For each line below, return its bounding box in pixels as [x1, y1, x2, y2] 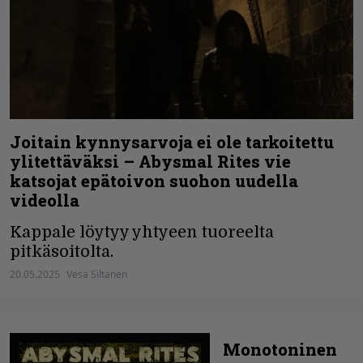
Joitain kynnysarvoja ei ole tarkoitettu [10, 131, 334, 153]
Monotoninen [223, 339, 338, 361]
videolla [10, 190, 79, 211]
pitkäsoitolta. [10, 242, 113, 262]
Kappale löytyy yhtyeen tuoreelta [10, 223, 274, 242]
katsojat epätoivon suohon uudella [10, 170, 298, 192]
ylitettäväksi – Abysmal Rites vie [10, 151, 291, 173]
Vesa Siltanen [66, 267, 127, 282]
